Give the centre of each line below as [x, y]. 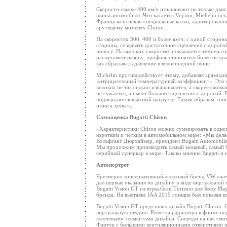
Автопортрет [112, 165]
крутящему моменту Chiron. [131, 27]
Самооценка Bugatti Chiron [131, 117]
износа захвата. [115, 105]
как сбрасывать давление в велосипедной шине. [154, 63]
